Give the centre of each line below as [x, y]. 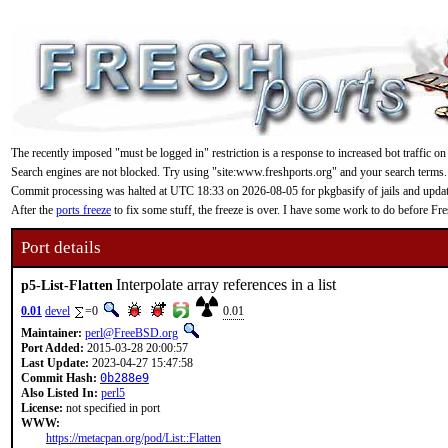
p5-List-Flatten [67, 285]
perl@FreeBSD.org [131, 333]
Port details [61, 247]
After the [33, 210]
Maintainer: [51, 333]
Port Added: [52, 348]
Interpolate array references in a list [226, 284]
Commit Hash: [59, 378]
